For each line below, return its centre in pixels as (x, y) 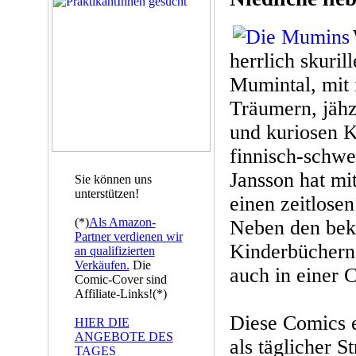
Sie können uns (113, 179)
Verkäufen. (102, 265)
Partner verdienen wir (128, 236)
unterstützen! (106, 193)
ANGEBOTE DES (124, 337)
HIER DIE (102, 322)
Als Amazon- (122, 222)
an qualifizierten (114, 251)
